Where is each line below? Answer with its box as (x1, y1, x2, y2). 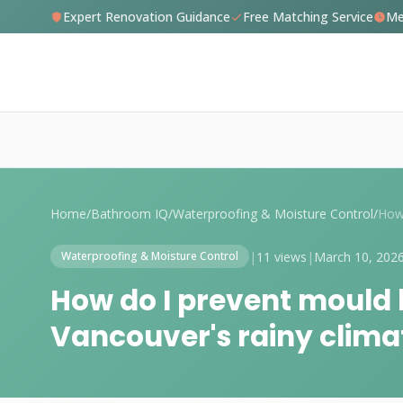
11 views (256, 247, 307, 265)
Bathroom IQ (91, 205, 168, 222)
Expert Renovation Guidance (63, 8, 230, 25)
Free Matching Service (243, 8, 373, 25)
